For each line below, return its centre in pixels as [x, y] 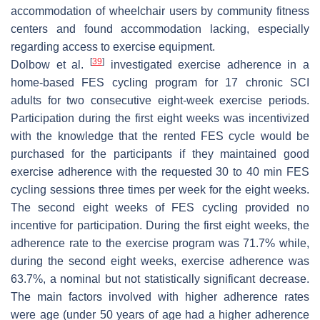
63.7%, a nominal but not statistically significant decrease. [160, 279]
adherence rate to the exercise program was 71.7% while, [160, 243]
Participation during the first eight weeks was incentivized [160, 118]
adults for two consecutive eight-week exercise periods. [160, 100]
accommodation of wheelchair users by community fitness [160, 11]
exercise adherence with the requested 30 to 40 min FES [160, 171]
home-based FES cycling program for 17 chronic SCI [160, 82]
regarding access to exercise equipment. [113, 46]
